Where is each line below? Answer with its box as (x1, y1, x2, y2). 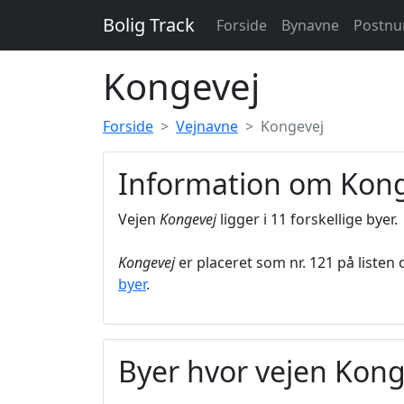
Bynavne (281, 15, 339, 35)
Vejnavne (176, 116, 238, 136)
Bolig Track (103, 13, 195, 37)
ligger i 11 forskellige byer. (216, 209, 398, 229)
